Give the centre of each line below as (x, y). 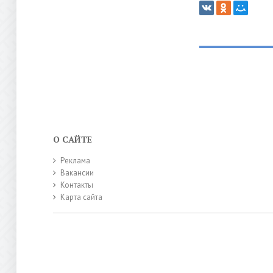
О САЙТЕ (73, 139)
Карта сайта (81, 197)
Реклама (75, 161)
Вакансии (77, 173)
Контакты (77, 185)
